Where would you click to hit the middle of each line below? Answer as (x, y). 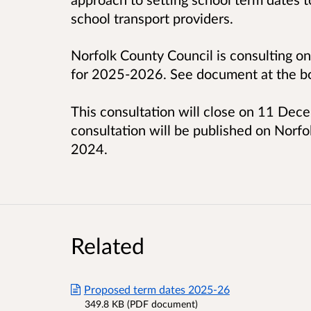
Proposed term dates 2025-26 (157, 289)
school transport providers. (152, 18)
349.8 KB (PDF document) (141, 303)
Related (108, 245)
